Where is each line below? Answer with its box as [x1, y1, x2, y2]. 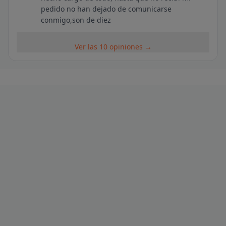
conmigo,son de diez [41, 15, 111, 25]
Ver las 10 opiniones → [74, 42, 152, 51]
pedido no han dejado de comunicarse [41, 4, 172, 14]
